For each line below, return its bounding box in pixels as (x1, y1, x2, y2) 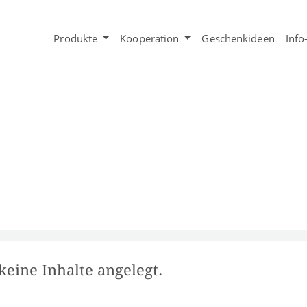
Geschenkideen (201, 31, 275, 45)
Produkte (53, 31, 98, 45)
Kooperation (120, 31, 180, 45)
